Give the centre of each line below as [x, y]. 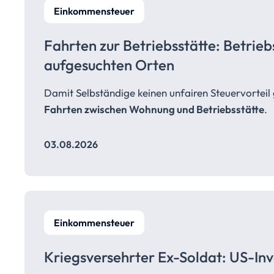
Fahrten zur [83, 45]
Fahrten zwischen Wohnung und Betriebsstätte [154, 109]
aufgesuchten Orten [109, 65]
